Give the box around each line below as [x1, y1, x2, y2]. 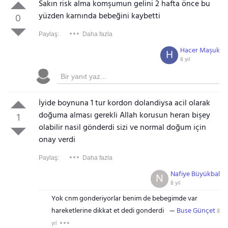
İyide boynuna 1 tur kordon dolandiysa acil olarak [38, 97, 210, 110]
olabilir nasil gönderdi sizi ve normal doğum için [38, 121, 206, 134]
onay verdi [38, 133, 75, 147]
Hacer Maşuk [180, 45, 220, 56]
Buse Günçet [176, 205, 215, 217]
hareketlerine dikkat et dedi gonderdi [51, 205, 164, 217]
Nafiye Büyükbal [170, 168, 220, 180]
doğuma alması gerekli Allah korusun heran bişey [38, 109, 210, 122]
